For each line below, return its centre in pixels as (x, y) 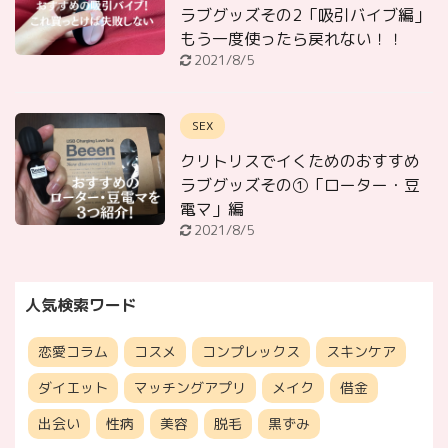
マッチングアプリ (190, 387)
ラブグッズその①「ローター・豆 (300, 184)
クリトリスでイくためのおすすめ (300, 160)
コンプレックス (251, 351)
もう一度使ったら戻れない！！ (292, 38)
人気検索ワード (81, 304)
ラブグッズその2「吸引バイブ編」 (305, 14)
